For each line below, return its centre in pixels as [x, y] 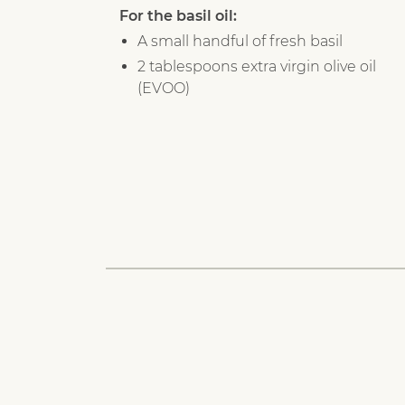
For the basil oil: [178, 15]
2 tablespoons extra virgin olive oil [257, 66]
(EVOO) [164, 88]
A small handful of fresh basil [240, 41]
